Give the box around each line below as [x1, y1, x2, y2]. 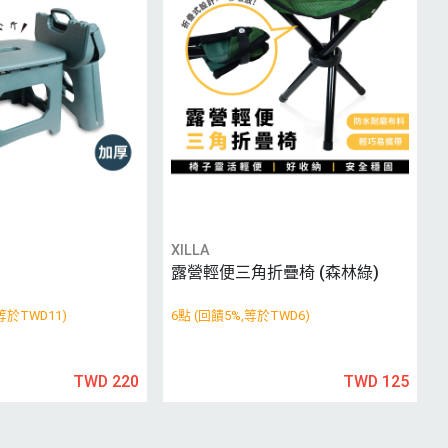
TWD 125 [342, 372, 409, 392]
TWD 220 [73, 372, 140, 392]
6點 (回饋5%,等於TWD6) [171, 308, 311, 324]
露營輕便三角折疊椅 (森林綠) [171, 263, 380, 283]
